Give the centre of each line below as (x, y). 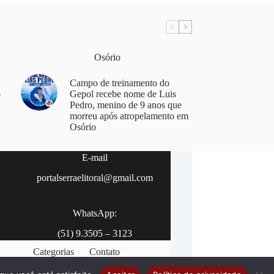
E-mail (94, 158)
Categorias (54, 252)
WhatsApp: (94, 213)
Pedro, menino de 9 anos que (125, 105)
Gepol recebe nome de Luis (123, 94)
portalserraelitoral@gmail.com (94, 177)
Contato (105, 252)
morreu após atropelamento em (129, 116)
